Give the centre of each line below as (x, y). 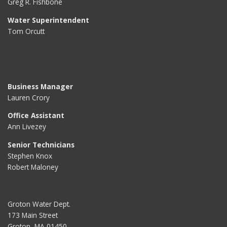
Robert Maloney (33, 167)
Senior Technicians (41, 144)
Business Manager (40, 86)
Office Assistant (36, 116)
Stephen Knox (30, 156)
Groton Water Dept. (39, 204)
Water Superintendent (48, 20)
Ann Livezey (27, 127)
